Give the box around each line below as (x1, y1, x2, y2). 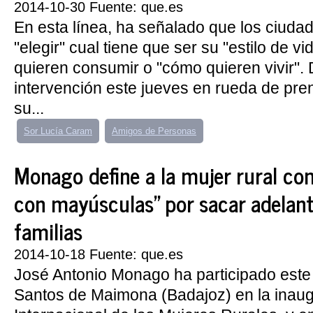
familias (14, 212, 82, 249)
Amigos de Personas (112, 126, 196, 136)
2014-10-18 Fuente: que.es (14, 247, 183, 262)
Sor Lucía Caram (24, 126, 92, 136)
